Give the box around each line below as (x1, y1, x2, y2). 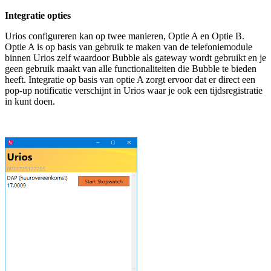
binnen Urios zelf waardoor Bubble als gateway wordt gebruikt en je (5, 52, 266, 63)
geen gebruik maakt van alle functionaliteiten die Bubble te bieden (5, 63, 256, 74)
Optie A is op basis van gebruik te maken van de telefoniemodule (5, 41, 252, 52)
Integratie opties (5, 10, 71, 21)
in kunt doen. (5, 96, 55, 106)
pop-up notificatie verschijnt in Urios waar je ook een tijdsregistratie (5, 85, 263, 96)
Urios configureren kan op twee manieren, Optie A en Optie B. (5, 30, 244, 41)
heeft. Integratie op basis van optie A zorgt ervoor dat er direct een (5, 74, 255, 85)
